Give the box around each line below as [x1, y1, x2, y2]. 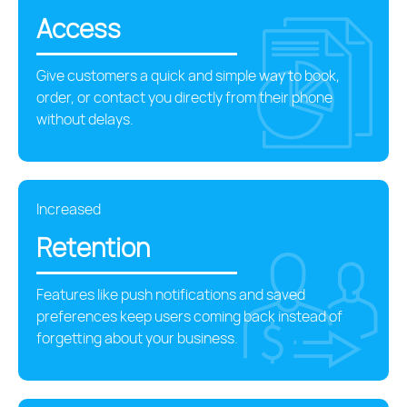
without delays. [36, 109, 134, 130]
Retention [36, 230, 150, 265]
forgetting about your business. [36, 328, 238, 349]
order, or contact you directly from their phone [36, 87, 333, 108]
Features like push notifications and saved [36, 284, 305, 305]
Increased [36, 198, 101, 219]
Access [36, 11, 121, 46]
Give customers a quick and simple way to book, [36, 65, 340, 86]
